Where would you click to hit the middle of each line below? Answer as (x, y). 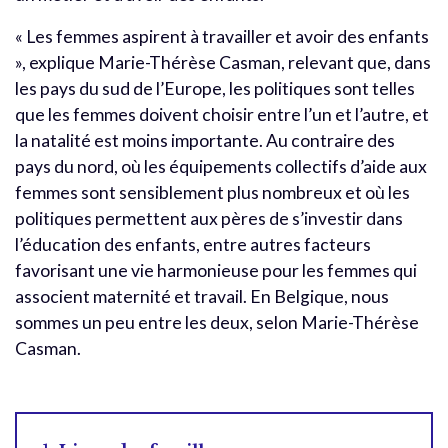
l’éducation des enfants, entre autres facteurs (193, 244)
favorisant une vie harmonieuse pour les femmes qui (216, 270)
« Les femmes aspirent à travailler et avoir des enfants (222, 36)
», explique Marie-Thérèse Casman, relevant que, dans (223, 62)
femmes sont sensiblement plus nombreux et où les (212, 192)
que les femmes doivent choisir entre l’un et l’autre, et (222, 114)
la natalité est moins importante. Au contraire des (205, 140)
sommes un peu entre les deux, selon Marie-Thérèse (217, 322)
